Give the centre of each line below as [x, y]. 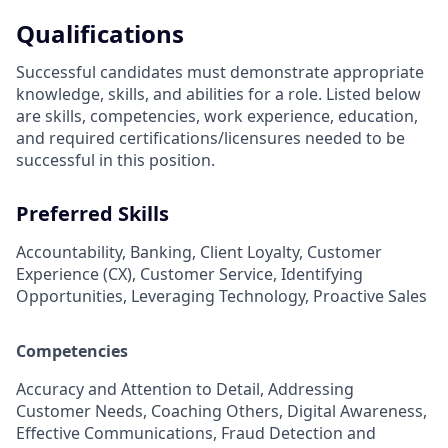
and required [67, 138]
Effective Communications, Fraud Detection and [196, 433]
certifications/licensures [210, 138]
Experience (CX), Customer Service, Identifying [189, 274]
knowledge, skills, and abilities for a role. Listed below [218, 94]
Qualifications [100, 34]
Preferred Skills [92, 214]
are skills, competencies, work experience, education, [217, 116]
